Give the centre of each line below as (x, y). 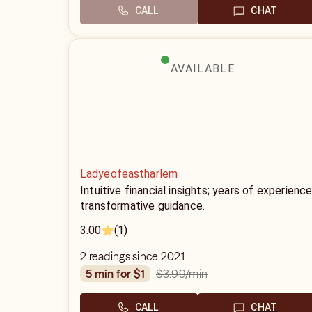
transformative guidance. (143, 206)
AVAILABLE (203, 69)
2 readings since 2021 (132, 256)
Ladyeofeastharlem (129, 174)
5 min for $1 (119, 274)
